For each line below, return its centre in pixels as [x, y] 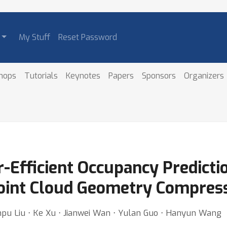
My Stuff [34, 37]
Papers [121, 75]
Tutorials [41, 75]
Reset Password [87, 37]
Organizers [204, 75]
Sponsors [159, 75]
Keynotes [83, 75]
